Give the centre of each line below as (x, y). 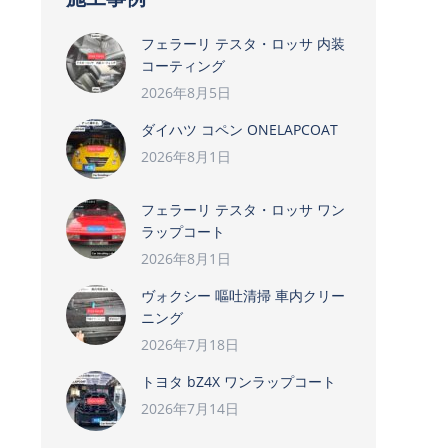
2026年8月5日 (186, 92)
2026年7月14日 (190, 408)
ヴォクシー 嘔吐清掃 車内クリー (243, 295)
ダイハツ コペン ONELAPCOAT (239, 129)
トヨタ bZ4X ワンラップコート (238, 381)
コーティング (183, 65)
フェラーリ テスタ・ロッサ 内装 (243, 43)
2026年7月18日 (190, 344)
